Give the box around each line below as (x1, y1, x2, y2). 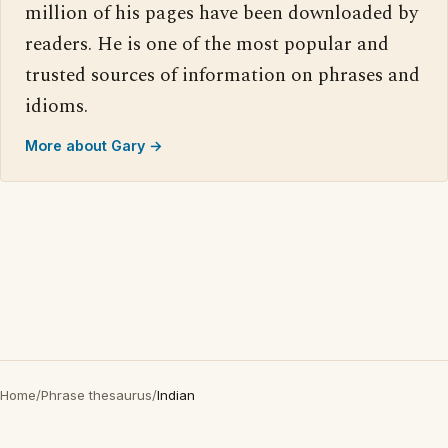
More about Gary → (25, 137, 163, 154)
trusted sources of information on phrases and (25, 61, 420, 90)
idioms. (25, 92, 88, 121)
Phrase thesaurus (41, 387, 152, 403)
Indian (157, 387, 195, 403)
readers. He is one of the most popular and (25, 30, 389, 59)
